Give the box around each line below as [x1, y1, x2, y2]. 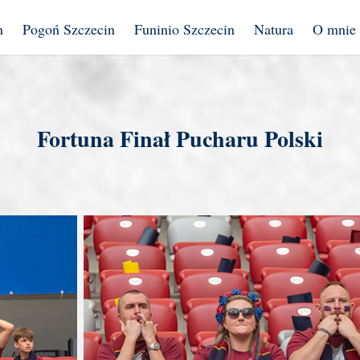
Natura [254, 18, 294, 39]
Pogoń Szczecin [22, 18, 116, 39]
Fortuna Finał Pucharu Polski [37, 122, 323, 155]
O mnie [313, 18, 357, 39]
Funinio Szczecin [134, 18, 235, 39]
